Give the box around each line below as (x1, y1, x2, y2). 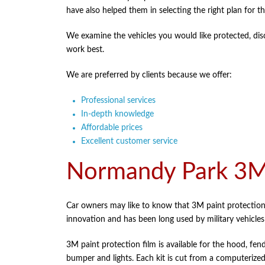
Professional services (81, 96, 156, 105)
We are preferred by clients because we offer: (66, 71, 232, 79)
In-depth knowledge (81, 110, 154, 118)
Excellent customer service (81, 137, 177, 146)
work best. (66, 46, 104, 54)
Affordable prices (81, 124, 143, 132)
